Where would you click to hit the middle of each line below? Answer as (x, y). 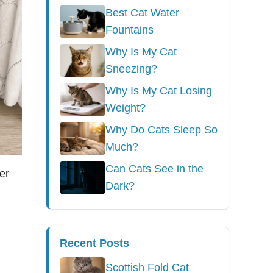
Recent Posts (94, 243)
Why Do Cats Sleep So (161, 130)
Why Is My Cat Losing (159, 91)
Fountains (129, 30)
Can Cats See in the (154, 169)
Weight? (126, 108)
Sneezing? (131, 69)
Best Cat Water (142, 13)
